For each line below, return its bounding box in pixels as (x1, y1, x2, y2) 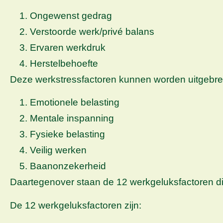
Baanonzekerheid (30, 161, 106, 172)
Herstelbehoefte (30, 58, 98, 69)
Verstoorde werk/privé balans (30, 26, 154, 37)
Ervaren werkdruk (30, 42, 106, 53)
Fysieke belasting (30, 129, 105, 140)
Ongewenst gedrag (30, 10, 112, 21)
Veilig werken (30, 145, 87, 156)
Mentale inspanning (30, 113, 114, 124)
